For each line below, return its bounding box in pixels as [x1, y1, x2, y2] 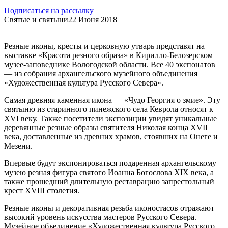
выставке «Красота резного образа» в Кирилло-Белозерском [4, 50, 213, 60]
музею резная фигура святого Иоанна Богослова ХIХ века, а [4, 167, 214, 177]
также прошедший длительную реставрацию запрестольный [4, 177, 214, 186]
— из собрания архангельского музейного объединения [4, 69, 197, 78]
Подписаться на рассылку [4, 6, 94, 15]
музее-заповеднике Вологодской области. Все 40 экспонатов [4, 60, 215, 69]
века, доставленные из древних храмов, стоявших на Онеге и [4, 132, 218, 141]
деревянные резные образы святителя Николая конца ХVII [4, 123, 208, 132]
